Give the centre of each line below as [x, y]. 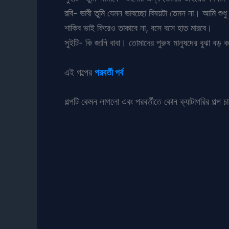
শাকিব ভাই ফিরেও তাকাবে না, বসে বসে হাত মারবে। [138, 28]
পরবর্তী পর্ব [109, 72]
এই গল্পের [79, 72]
